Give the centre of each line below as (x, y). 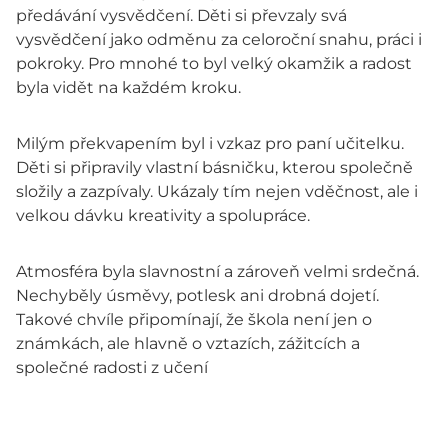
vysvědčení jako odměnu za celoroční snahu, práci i (219, 40)
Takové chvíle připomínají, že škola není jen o (194, 320)
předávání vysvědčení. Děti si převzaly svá (181, 16)
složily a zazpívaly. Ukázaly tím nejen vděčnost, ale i (217, 192)
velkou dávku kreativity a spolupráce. (163, 216)
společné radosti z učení (112, 368)
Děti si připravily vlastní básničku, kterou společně (214, 168)
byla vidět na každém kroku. (128, 88)
